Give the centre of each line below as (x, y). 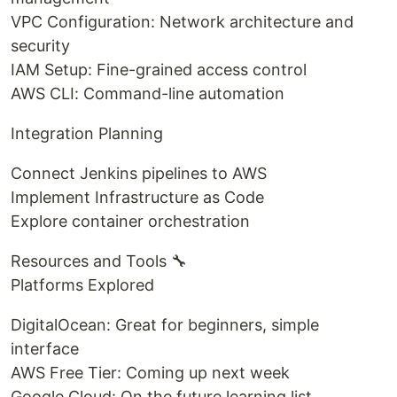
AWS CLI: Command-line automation (148, 93)
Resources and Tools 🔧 (99, 261)
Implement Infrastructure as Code (137, 197)
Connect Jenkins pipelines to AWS (139, 173)
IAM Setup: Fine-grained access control (159, 70)
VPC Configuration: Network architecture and (182, 22)
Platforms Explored (82, 285)
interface (45, 349)
